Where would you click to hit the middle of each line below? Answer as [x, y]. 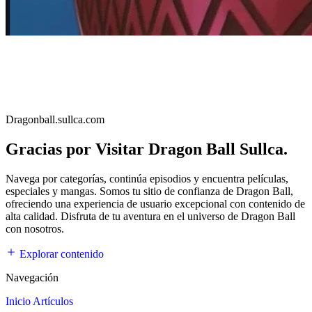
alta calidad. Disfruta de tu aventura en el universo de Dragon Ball [150, 216]
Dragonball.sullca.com [55, 119]
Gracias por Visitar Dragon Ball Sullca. [147, 149]
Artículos [53, 301]
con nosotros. [35, 228]
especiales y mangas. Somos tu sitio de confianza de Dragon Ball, [149, 191]
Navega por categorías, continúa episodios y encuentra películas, [147, 178]
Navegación [32, 277]
